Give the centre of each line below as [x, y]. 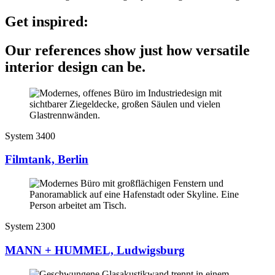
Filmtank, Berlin [47, 160]
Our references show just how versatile [127, 50]
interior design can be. [75, 67]
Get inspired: [47, 21]
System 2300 [30, 227]
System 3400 [30, 136]
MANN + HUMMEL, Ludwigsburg [95, 250]
